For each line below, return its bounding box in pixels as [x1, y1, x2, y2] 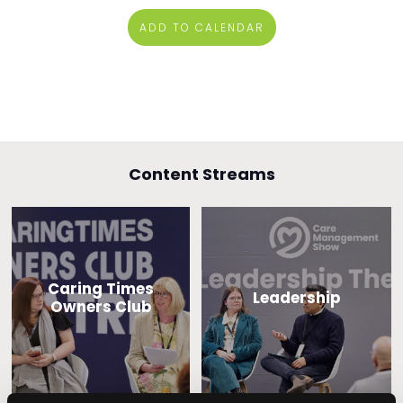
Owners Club [50, 296, 151, 318]
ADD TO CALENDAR [139, 19, 264, 35]
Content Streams [128, 162, 275, 185]
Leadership [253, 287, 340, 309]
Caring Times [48, 278, 154, 300]
